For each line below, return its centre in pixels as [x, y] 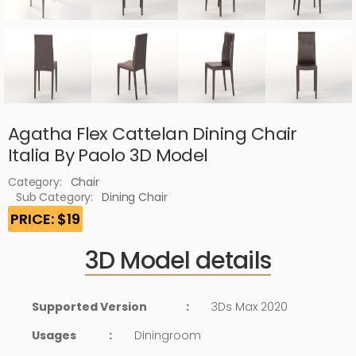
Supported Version [89, 307]
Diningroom [168, 336]
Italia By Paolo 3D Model [108, 156]
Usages [54, 336]
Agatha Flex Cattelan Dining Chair [153, 134]
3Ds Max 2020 [250, 307]
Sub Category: [55, 197]
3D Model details [178, 261]
